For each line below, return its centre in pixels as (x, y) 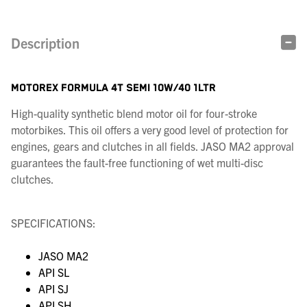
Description (45, 43)
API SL (54, 272)
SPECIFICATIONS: (53, 223)
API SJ (53, 289)
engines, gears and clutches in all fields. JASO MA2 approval (152, 146)
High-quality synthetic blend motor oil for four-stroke (134, 113)
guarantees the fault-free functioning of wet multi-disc (137, 163)
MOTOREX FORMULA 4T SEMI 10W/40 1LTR (113, 88)
